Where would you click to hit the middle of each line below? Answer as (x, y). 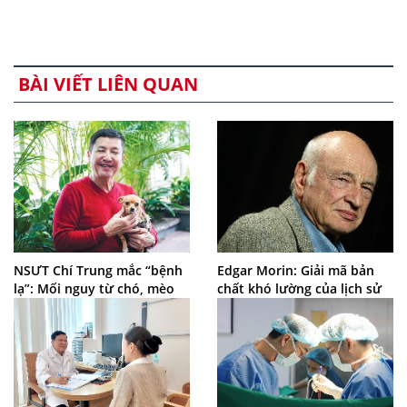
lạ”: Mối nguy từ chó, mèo (94, 288)
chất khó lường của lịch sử (299, 288)
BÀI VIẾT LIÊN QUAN (108, 84)
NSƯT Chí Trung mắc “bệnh (98, 270)
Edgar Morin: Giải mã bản (296, 270)
